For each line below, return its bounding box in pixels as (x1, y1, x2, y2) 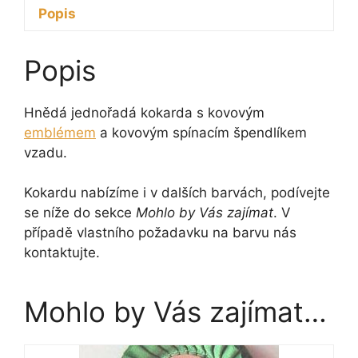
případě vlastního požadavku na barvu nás (24, 225, 296, 241)
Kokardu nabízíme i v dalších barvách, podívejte (24, 185, 330, 201)
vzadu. (24, 144, 67, 161)
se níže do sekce (24, 205, 136, 221)
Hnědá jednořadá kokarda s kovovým (24, 104, 265, 121)
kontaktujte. (24, 245, 100, 261)
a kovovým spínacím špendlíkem (96, 124, 307, 141)
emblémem (24, 124, 96, 141)
